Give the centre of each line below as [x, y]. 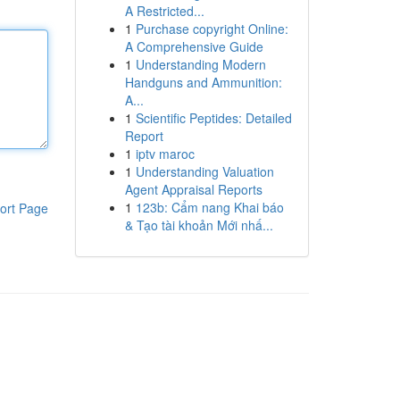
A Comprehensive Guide [194, 46]
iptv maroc [165, 154]
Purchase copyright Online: [212, 29]
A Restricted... [164, 11]
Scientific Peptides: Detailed [213, 118]
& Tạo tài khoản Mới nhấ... [199, 225]
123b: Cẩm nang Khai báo [209, 207]
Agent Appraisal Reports [193, 189]
